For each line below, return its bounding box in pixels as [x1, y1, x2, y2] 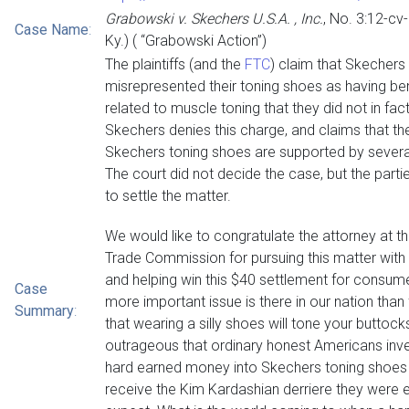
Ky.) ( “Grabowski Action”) [105, 32, 267, 49]
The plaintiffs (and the [105, 56, 245, 73]
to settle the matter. [105, 187, 231, 204]
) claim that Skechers [270, 56, 405, 73]
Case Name [15, 21, 89, 38]
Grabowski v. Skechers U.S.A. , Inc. [105, 10, 323, 27]
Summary [15, 302, 74, 320]
